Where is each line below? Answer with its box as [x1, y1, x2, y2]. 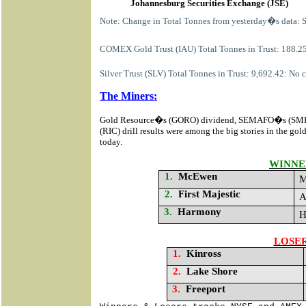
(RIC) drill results [100, 126, 166, 136]
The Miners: [100, 90, 157, 102]
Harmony [178, 206, 222, 217]
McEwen [178, 171, 218, 182]
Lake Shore [186, 266, 238, 277]
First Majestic [178, 189, 241, 199]
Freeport [185, 283, 225, 294]
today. [100, 137, 122, 147]
